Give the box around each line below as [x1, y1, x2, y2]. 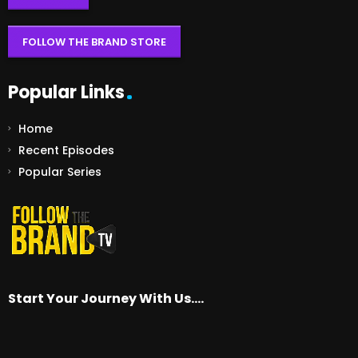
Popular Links [8, 80, 125, 105]
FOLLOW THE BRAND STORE [22, 34, 166, 50]
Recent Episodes [18, 142, 114, 158]
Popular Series [18, 164, 101, 180]
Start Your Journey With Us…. [8, 288, 204, 308]
